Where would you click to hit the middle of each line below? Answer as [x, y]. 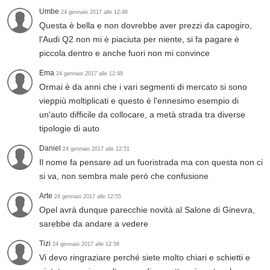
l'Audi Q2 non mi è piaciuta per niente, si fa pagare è [139, 39]
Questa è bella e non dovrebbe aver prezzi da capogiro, [146, 26]
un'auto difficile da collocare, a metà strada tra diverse [142, 115]
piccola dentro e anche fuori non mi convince [124, 53]
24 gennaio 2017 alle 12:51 [96, 149]
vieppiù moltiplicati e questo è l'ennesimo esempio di [139, 101]
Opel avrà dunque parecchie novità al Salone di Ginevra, [147, 210]
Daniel [51, 149]
